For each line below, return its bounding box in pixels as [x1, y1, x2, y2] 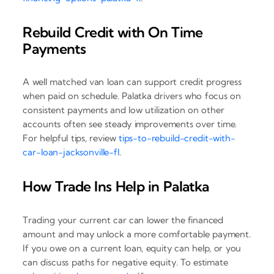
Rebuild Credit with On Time [23, 23, 203, 41]
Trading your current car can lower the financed [23, 213, 224, 226]
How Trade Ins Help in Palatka [23, 177, 209, 196]
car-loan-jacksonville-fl [23, 146, 119, 158]
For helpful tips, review [23, 132, 119, 144]
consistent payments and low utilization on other [23, 104, 224, 116]
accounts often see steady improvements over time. [23, 118, 237, 130]
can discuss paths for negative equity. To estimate [23, 256, 228, 268]
